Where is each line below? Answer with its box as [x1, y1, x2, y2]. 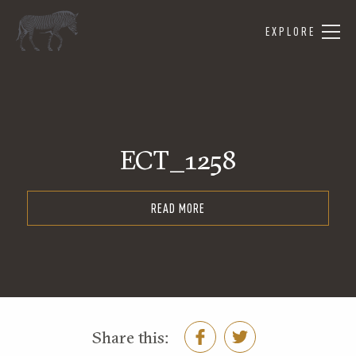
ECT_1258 [119, 145, 237, 176]
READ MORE [151, 201, 205, 215]
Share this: [92, 326, 168, 347]
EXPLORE [265, 25, 315, 38]
